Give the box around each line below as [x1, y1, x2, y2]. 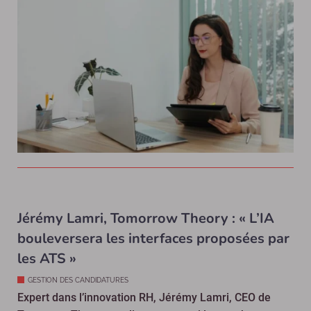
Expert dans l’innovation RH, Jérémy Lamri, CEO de [17, 291, 271, 305]
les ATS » [17, 249, 76, 269]
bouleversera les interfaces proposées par [17, 229, 289, 249]
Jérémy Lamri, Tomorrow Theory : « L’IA [17, 209, 274, 228]
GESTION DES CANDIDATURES [28, 276, 128, 285]
